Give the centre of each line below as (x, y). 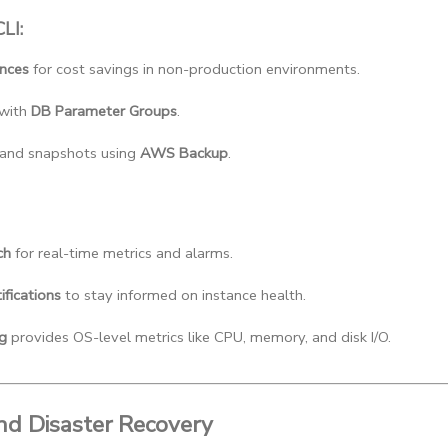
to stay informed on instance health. (183, 294)
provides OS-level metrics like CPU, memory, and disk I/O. (199, 336)
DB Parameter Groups (104, 111)
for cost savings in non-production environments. (194, 69)
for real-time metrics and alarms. (122, 252)
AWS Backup (184, 153)
